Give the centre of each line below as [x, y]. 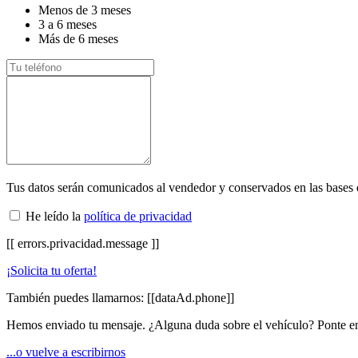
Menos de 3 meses [85, 10]
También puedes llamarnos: [77, 297]
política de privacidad [138, 216]
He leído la [53, 216]
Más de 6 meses [78, 38]
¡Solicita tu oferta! [52, 270]
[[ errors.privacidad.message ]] [83, 243]
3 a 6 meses [68, 24]
